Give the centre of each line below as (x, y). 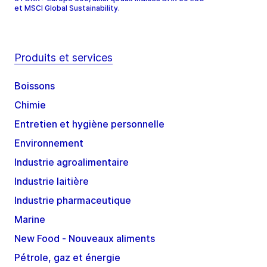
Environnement (49, 143)
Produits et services (63, 58)
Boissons (35, 86)
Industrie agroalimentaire (72, 162)
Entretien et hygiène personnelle (89, 124)
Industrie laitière (52, 181)
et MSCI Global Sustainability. (68, 8)
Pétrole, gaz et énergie (67, 258)
